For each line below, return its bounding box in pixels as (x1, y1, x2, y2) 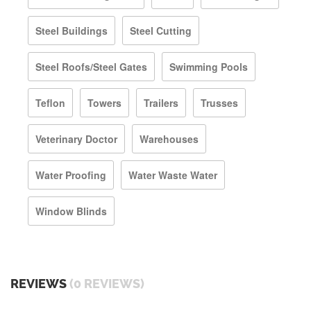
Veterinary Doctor (35, 131, 117, 146)
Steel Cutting (130, 23, 192, 37)
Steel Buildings (35, 23, 108, 37)
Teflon (35, 95, 65, 110)
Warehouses (140, 131, 199, 146)
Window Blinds (35, 203, 107, 218)
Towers (87, 95, 121, 110)
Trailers (144, 95, 178, 110)
